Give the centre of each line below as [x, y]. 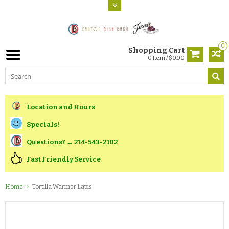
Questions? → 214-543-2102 [72, 142]
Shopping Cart [156, 50]
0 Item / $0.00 [166, 58]
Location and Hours [61, 107]
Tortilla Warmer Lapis [62, 187]
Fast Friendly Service [64, 159]
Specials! [43, 124]
